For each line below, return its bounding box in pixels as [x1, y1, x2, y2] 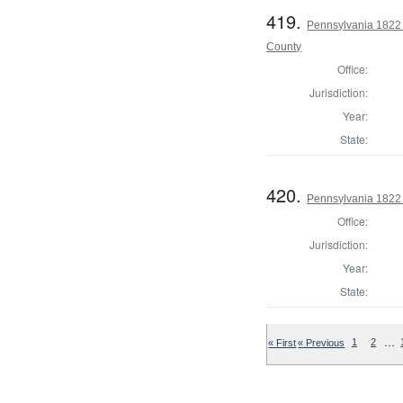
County [266, 40, 302, 53]
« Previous [298, 336, 345, 348]
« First [268, 336, 297, 348]
